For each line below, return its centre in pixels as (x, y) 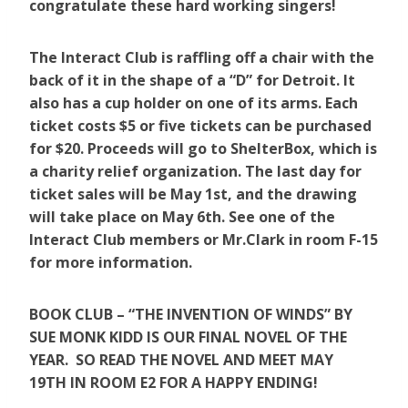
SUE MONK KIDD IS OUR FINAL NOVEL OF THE (188, 337)
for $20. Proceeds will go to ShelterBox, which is (203, 149)
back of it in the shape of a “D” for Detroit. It (192, 81)
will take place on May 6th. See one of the (182, 217)
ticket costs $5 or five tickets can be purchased (200, 126)
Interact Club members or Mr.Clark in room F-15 (204, 240)
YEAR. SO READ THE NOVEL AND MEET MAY (181, 360)
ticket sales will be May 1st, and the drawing (193, 194)
